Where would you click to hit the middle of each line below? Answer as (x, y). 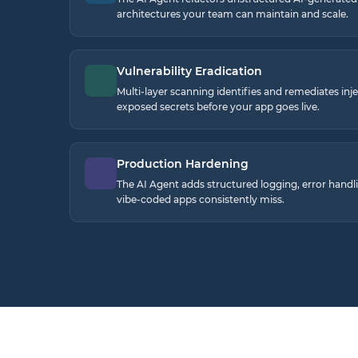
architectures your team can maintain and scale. (233, 14)
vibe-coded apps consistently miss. (201, 199)
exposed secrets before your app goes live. (218, 106)
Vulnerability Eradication (189, 71)
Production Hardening (183, 163)
